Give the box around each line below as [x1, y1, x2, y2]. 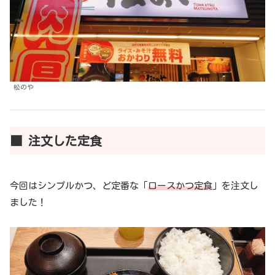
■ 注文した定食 [10, 134, 102, 147]
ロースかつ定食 [148, 180, 212, 190]
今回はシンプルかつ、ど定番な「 [10, 180, 148, 190]
